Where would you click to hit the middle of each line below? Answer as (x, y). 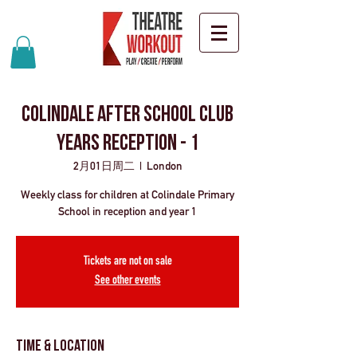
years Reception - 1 (127, 144)
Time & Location (60, 346)
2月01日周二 (104, 165)
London (164, 165)
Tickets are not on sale (127, 262)
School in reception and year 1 (127, 211)
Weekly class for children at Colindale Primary (127, 194)
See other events (127, 281)
